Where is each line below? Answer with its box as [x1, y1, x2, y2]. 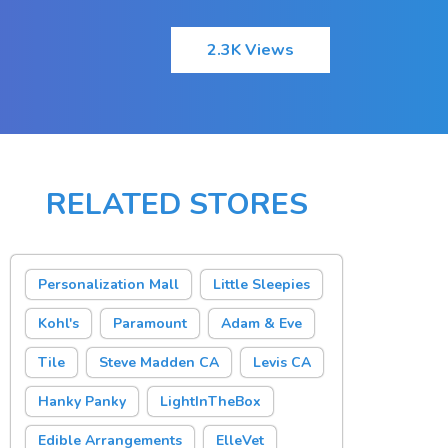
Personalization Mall [38, 275, 180, 294]
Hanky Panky [38, 392, 127, 411]
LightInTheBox [160, 392, 262, 411]
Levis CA [253, 353, 312, 372]
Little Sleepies [213, 275, 311, 294]
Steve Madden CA [99, 353, 220, 372]
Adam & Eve [221, 314, 303, 333]
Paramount [113, 314, 188, 333]
